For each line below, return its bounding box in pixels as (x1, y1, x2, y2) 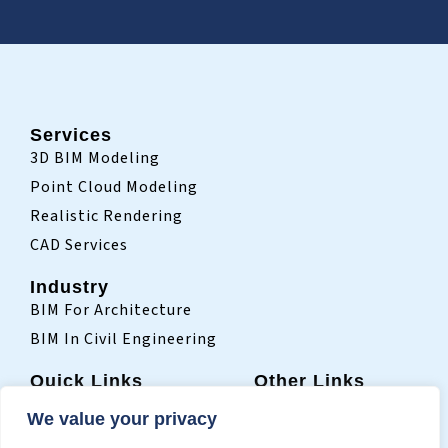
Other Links (254, 371, 366, 392)
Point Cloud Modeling (30, 176, 198, 199)
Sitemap (254, 393, 320, 416)
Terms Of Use (254, 422, 358, 445)
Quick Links (30, 371, 143, 392)
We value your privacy (27, 409, 217, 429)
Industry (30, 277, 109, 298)
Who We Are (30, 422, 121, 445)
